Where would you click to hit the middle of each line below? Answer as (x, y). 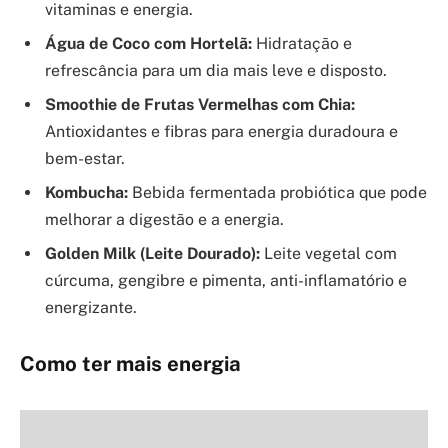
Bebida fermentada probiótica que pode (277, 192)
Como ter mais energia (130, 364)
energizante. (91, 307)
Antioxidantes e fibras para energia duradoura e (221, 131)
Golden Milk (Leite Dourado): (152, 253)
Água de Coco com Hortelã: (148, 43)
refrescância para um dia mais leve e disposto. (216, 70)
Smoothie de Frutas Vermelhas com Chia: (200, 104)
